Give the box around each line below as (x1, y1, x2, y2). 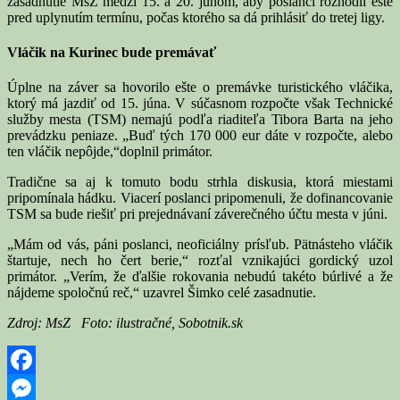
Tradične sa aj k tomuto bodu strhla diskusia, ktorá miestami (7, 174, 393, 190)
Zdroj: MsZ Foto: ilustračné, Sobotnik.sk (7, 315, 243, 331)
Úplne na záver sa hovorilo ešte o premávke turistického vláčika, (7, 79, 393, 96)
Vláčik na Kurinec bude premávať (7, 44, 216, 60)
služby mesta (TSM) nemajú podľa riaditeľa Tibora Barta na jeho (7, 112, 393, 128)
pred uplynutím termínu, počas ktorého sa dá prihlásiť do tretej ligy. (7, 9, 385, 25)
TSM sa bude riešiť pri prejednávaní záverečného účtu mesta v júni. (7, 206, 387, 222)
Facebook (7, 380, 62, 396)
